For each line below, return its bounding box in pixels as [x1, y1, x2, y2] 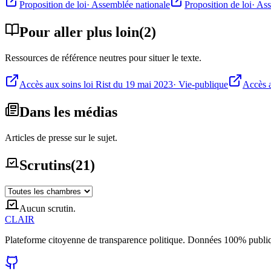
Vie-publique [178, 79, 228, 90]
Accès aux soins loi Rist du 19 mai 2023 [19, 79, 173, 90]
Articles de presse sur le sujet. [5, 132, 117, 143]
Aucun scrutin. [19, 203, 76, 214]
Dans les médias [19, 104, 117, 120]
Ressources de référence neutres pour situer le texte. [5, 53, 201, 64]
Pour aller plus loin [19, 24, 139, 41]
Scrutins [19, 157, 71, 173]
